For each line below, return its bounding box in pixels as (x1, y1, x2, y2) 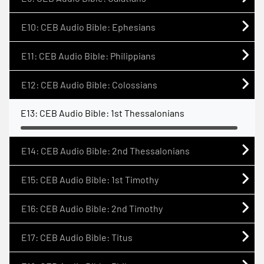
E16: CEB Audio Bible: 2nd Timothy (21, 202, 163, 214)
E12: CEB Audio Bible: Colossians (21, 79, 157, 90)
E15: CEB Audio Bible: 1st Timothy (21, 173, 159, 185)
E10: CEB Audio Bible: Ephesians (21, 21, 156, 32)
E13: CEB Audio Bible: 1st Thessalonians (21, 107, 184, 118)
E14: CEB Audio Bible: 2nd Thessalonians (21, 144, 190, 156)
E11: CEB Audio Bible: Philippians (21, 50, 156, 61)
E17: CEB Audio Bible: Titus (21, 231, 133, 243)
